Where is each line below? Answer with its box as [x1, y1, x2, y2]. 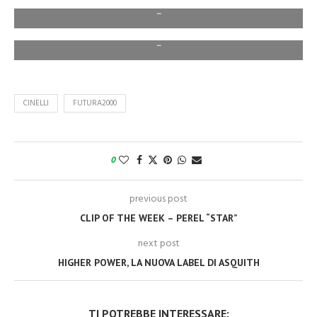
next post [137, 236, 180, 253]
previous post [129, 191, 188, 208]
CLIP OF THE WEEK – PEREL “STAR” [79, 212, 238, 225]
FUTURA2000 [73, 97, 117, 110]
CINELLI [23, 97, 49, 110]
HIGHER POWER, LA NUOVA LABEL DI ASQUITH [57, 256, 260, 270]
